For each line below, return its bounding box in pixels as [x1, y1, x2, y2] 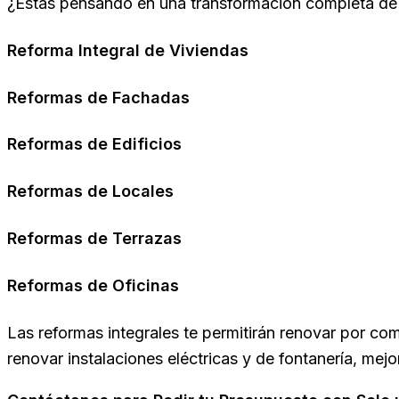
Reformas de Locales [7, 182, 174, 201]
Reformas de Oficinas [7, 276, 179, 296]
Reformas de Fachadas [7, 87, 190, 107]
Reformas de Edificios [7, 134, 182, 154]
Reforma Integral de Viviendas [7, 40, 248, 60]
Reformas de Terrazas [7, 229, 182, 248]
